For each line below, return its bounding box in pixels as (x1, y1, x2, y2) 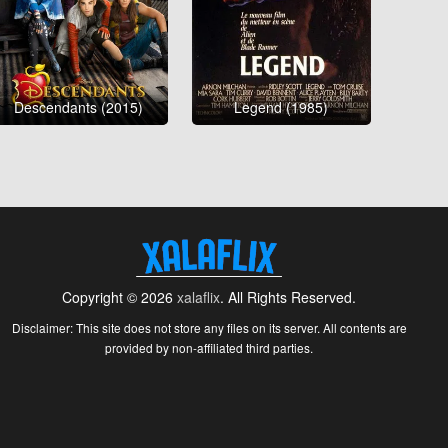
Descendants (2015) (13, 97, 143, 117)
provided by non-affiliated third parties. (105, 339, 314, 357)
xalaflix (177, 287, 221, 308)
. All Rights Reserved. (220, 287, 357, 308)
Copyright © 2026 (62, 287, 178, 308)
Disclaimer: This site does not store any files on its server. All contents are (11, 319, 407, 337)
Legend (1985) (234, 97, 329, 117)
